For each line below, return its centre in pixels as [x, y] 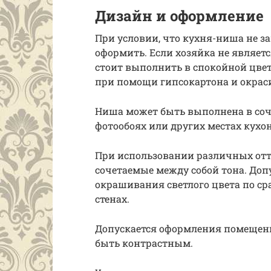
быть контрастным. [144, 243]
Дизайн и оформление [179, 16]
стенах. [112, 199]
